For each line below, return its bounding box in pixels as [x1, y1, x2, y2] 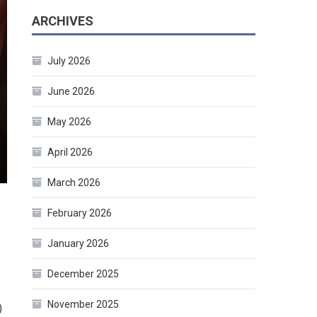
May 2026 [47, 116, 92, 128]
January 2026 [47, 238, 110, 250]
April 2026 [47, 146, 93, 158]
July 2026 [47, 55, 91, 67]
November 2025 [47, 299, 120, 311]
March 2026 [47, 177, 101, 189]
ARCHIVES [32, 13, 94, 29]
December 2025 [47, 268, 120, 280]
